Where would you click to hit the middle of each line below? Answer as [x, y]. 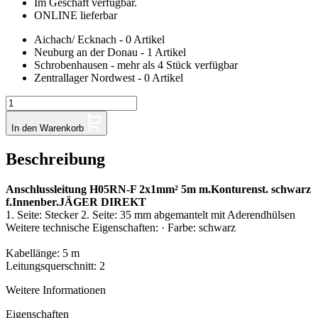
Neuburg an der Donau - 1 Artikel [110, 53]
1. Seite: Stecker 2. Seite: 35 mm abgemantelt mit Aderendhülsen [150, 215]
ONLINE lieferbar [76, 16]
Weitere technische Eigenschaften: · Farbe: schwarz [121, 228]
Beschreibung [55, 159]
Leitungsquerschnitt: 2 [55, 266]
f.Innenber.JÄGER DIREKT [76, 202]
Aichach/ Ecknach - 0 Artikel [99, 40]
